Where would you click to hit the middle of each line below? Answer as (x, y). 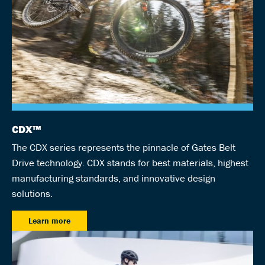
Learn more (49, 221)
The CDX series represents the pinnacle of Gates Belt (124, 148)
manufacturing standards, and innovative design (114, 178)
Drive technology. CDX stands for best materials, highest (130, 163)
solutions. (32, 194)
